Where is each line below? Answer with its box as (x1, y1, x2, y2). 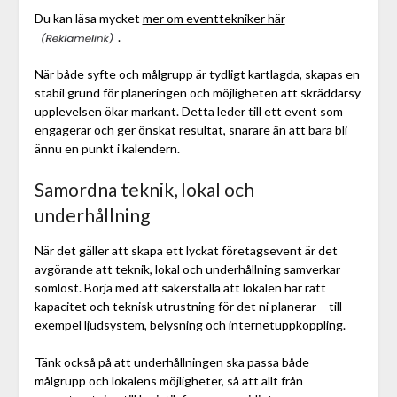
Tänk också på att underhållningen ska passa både (34, 354, 309, 370)
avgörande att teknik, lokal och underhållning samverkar (34, 261, 340, 276)
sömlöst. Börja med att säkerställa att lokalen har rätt (34, 279, 326, 295)
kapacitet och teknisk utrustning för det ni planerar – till (34, 298, 342, 314)
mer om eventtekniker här (142, 10, 285, 26)
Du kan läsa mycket (34, 10, 143, 26)
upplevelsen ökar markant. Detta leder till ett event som (34, 103, 343, 119)
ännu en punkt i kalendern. (34, 140, 180, 156)
